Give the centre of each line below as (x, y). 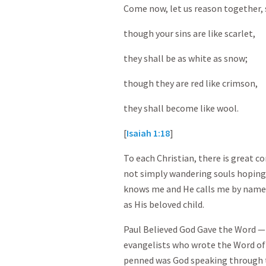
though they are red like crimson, (191, 83)
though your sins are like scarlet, (189, 33)
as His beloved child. (164, 204)
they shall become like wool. (181, 108)
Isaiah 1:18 (148, 133)
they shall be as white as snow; (186, 58)
